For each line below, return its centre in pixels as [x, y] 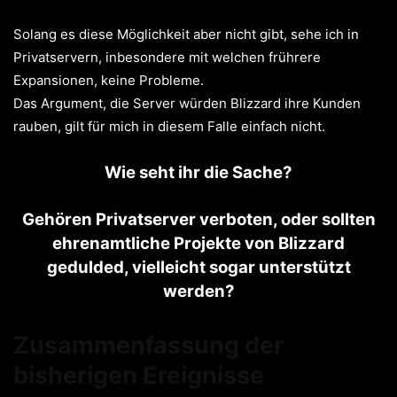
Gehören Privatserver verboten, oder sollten [198, 219]
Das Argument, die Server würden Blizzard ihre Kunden [187, 103]
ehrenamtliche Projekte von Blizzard [198, 243]
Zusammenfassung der [148, 345]
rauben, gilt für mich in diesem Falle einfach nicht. [169, 126]
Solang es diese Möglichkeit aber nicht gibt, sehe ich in [186, 34]
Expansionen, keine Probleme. [109, 80]
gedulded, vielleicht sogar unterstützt [198, 267]
